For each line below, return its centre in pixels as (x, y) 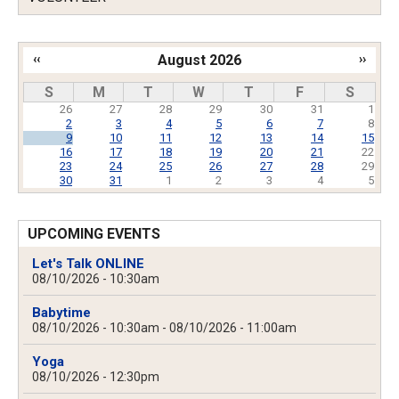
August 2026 (199, 61)
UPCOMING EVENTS (94, 234)
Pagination (59, 82)
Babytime (61, 313)
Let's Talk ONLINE (88, 264)
